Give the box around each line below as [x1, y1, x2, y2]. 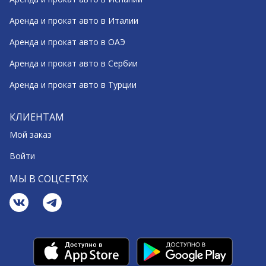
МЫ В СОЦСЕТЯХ [9, 172, 88, 185]
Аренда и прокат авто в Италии [9, 15, 138, 26]
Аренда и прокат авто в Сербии [9, 58, 138, 69]
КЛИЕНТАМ [9, 110, 64, 123]
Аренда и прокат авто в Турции [9, 79, 137, 90]
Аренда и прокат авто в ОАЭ [9, 36, 125, 47]
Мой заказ [9, 129, 52, 140]
